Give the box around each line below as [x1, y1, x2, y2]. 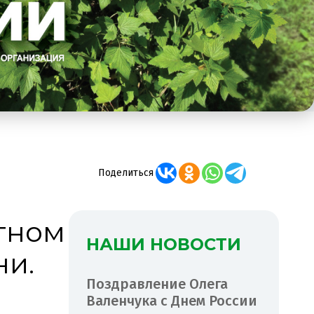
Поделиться [97, 166, 153, 179]
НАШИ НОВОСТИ [86, 233, 241, 254]
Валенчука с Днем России [86, 292, 257, 309]
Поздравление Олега [86, 275, 228, 292]
